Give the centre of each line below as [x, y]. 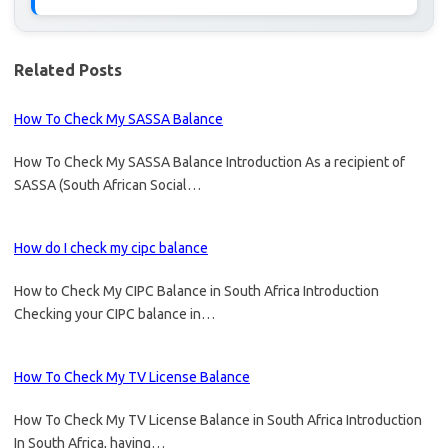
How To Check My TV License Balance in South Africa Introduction [218, 420]
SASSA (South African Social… [107, 185]
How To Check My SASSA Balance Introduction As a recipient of [209, 162]
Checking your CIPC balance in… [114, 314]
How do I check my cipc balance [111, 248]
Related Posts [68, 70]
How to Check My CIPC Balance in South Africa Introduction [196, 291]
